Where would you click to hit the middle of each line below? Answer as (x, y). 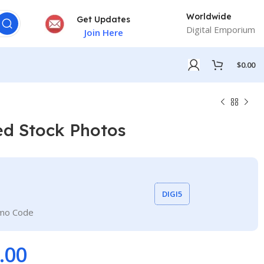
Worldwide (209, 16)
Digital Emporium (221, 29)
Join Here (103, 32)
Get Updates (103, 19)
